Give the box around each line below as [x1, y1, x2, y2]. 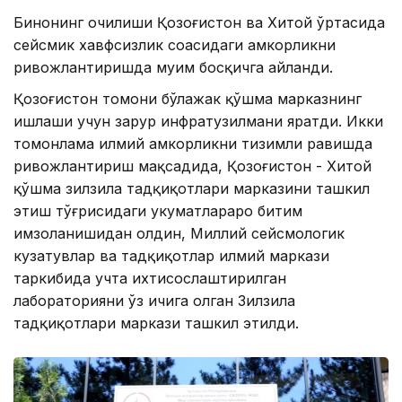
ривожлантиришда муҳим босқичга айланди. [13, 57, 333, 76]
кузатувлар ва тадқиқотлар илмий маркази [13, 246, 329, 265]
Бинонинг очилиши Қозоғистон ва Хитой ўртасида [13, 13, 385, 31]
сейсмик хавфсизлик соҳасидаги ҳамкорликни [13, 35, 336, 54]
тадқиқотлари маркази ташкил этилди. [13, 313, 299, 332]
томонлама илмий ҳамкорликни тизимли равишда [13, 134, 372, 153]
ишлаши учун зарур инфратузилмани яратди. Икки [13, 111, 383, 130]
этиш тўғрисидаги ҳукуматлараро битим [13, 201, 302, 220]
